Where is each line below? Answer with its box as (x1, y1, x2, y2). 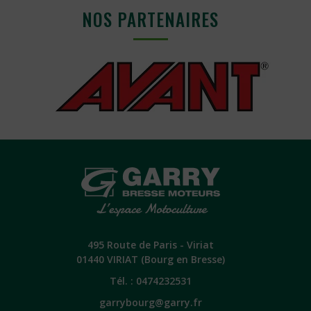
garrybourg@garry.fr (99, 296, 202, 309)
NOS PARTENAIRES (82, 6, 219, 32)
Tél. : (109, 274, 136, 287)
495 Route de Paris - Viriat (87, 238, 214, 251)
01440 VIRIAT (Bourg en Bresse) (76, 253, 225, 266)
